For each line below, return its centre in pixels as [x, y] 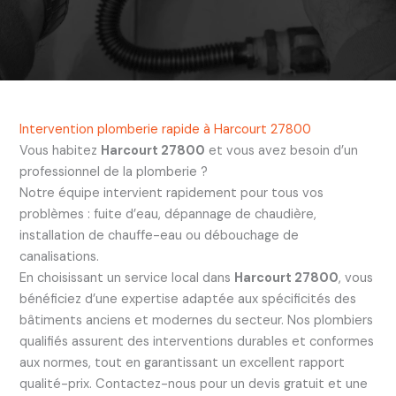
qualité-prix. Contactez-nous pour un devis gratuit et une [193, 384]
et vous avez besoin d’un [281, 150]
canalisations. [59, 256]
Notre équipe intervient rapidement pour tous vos [171, 193]
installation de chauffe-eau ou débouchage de [159, 235]
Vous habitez [60, 150]
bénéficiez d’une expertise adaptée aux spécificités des [187, 299]
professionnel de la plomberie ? [113, 171]
